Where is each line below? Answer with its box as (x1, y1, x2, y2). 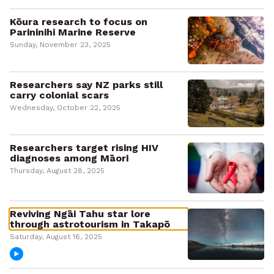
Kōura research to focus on (10, 16, 147, 28)
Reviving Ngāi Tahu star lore (10, 208, 150, 220)
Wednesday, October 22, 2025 (10, 103, 120, 113)
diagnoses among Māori (10, 152, 128, 164)
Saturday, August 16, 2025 (10, 232, 102, 242)
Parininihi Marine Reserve (10, 26, 136, 39)
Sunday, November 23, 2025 (10, 40, 111, 50)
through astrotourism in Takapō (10, 218, 170, 231)
